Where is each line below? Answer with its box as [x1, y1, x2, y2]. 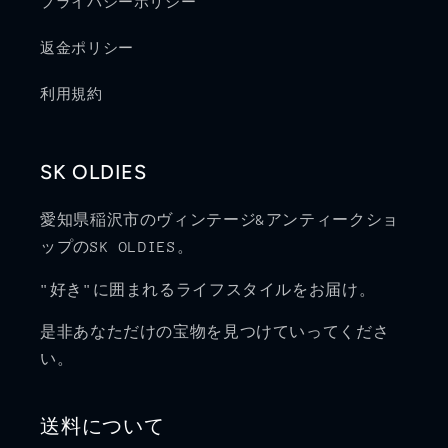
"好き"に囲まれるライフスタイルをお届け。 [40, 280, 376, 298]
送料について [40, 414, 165, 439]
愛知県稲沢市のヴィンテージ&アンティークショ [40, 210, 399, 228]
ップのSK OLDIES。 [40, 237, 194, 255]
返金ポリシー [40, 40, 134, 57]
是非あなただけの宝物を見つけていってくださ [40, 323, 390, 341]
